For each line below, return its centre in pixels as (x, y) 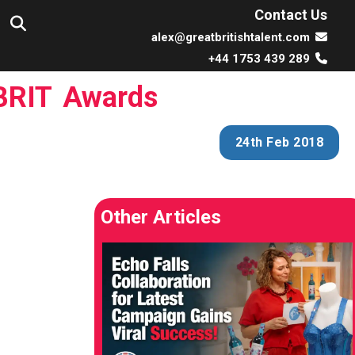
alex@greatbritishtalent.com (231, 37)
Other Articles (161, 217)
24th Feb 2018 (279, 142)
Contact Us (291, 14)
